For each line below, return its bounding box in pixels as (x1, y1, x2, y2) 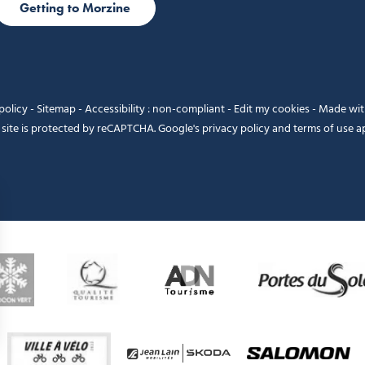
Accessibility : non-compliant (85, 99, 226, 119)
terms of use (293, 119, 354, 139)
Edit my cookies (234, 99, 310, 119)
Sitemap (37, 99, 77, 119)
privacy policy (202, 119, 270, 139)
